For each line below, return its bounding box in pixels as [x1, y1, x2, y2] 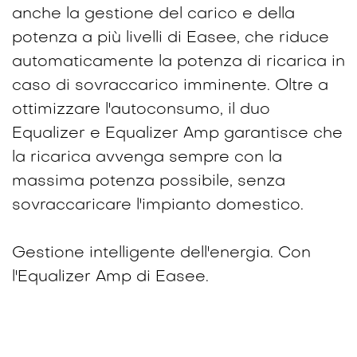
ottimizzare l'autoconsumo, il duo [12, 101, 270, 118]
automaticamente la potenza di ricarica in [12, 53, 345, 70]
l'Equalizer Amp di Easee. [12, 269, 209, 285]
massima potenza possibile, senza [12, 173, 285, 190]
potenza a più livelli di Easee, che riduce [12, 29, 329, 46]
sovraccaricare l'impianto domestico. [12, 197, 304, 214]
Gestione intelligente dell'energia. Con [12, 245, 311, 261]
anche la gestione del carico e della [12, 6, 295, 22]
